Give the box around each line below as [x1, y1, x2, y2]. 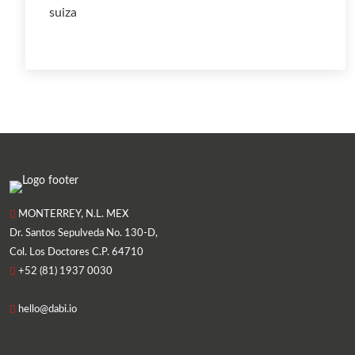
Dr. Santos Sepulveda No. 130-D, [10, 227, 158, 239]
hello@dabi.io [16, 303, 77, 315]
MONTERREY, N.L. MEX [16, 208, 128, 219]
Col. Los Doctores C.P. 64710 [10, 246, 143, 258]
